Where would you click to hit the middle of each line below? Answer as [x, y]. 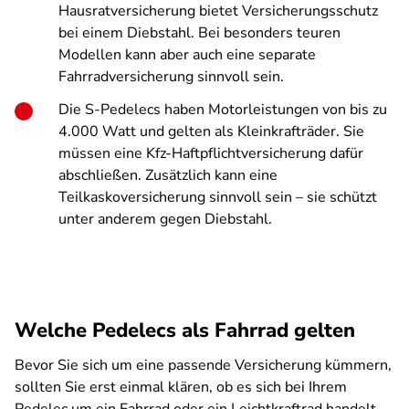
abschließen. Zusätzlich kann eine [168, 175]
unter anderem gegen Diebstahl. [165, 219]
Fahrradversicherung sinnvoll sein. [171, 77]
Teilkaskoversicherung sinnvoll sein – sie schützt [218, 197]
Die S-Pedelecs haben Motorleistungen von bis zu [223, 110]
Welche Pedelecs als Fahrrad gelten [185, 330]
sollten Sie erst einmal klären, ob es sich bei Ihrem [181, 387]
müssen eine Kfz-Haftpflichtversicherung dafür [211, 153]
